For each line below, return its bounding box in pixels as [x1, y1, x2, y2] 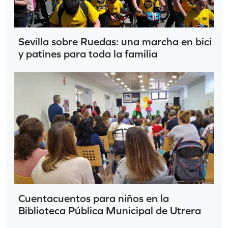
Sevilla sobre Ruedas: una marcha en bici [18, 35, 212, 47]
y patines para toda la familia [18, 47, 157, 60]
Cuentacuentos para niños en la [18, 192, 169, 205]
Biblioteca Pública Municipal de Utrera [18, 205, 201, 217]
